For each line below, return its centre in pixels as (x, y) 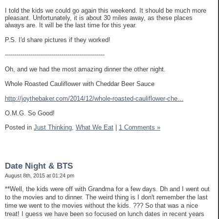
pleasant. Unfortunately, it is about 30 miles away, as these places (99, 18)
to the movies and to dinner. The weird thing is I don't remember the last (106, 197)
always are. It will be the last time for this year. (71, 25)
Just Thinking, (54, 128)
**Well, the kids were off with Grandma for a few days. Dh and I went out (107, 189)
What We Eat (95, 128)
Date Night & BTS (39, 166)
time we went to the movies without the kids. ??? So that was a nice (101, 205)
